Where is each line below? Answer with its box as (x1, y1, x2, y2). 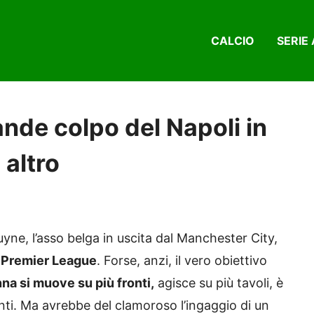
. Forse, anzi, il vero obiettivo (97, 253, 267, 268)
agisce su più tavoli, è (154, 275, 283, 291)
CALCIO (211, 34, 254, 48)
